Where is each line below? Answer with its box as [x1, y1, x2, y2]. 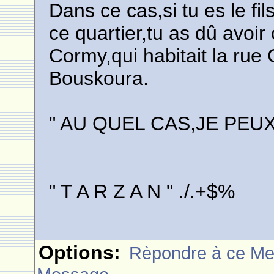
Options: [39, 242, 121, 264]
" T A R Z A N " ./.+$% [49, 180, 235, 202]
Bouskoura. [49, 67, 149, 89]
